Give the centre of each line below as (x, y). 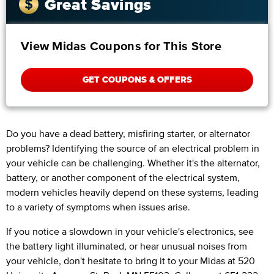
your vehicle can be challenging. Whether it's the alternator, (133, 162)
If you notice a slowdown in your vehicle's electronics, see (130, 231)
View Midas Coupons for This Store (121, 46)
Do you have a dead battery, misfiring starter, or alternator (128, 133)
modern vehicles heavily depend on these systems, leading (132, 192)
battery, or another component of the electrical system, (123, 177)
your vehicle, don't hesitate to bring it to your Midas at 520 (131, 260)
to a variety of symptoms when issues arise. (98, 206)
